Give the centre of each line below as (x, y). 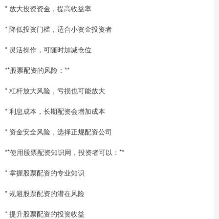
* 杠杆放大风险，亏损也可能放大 (55, 91)
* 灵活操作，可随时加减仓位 (48, 50)
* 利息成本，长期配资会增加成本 (55, 111)
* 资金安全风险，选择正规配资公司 (58, 132)
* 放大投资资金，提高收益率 (48, 9)
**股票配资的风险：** (37, 70)
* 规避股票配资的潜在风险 (45, 193)
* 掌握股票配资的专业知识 (45, 173)
